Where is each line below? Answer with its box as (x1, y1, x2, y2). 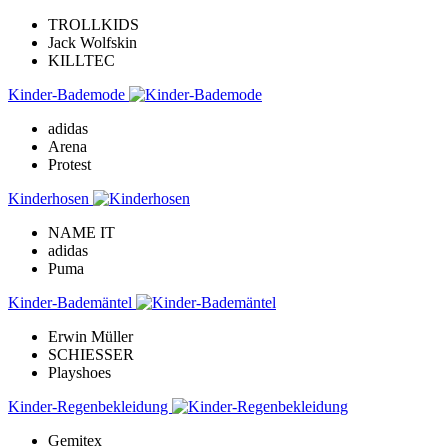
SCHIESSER (48, 346, 134, 364)
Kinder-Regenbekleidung (8, 398, 172, 416)
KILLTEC (48, 52, 115, 70)
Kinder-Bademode (8, 86, 129, 104)
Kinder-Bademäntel (8, 294, 136, 312)
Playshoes (48, 364, 111, 382)
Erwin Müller (48, 328, 133, 346)
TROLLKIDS (48, 16, 139, 34)
